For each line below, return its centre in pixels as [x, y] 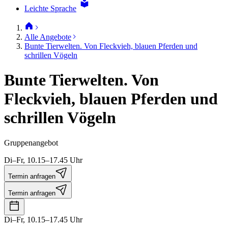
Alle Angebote [48, 37]
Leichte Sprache [50, 8]
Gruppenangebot [31, 142]
